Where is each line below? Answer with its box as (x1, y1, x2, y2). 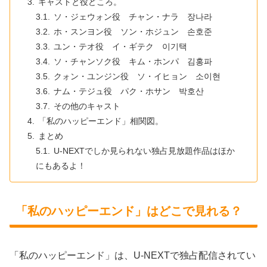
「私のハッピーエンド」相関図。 (38, 116, 163, 126)
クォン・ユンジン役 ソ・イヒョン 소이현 (54, 72, 221, 82)
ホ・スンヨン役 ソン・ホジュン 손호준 (54, 27, 213, 37)
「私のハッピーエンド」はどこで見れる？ (15, 204, 242, 218)
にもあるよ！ (36, 161, 86, 171)
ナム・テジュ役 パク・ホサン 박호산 (54, 86, 204, 97)
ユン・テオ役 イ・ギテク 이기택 (54, 42, 188, 52)
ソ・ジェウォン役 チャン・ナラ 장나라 (54, 12, 213, 22)
